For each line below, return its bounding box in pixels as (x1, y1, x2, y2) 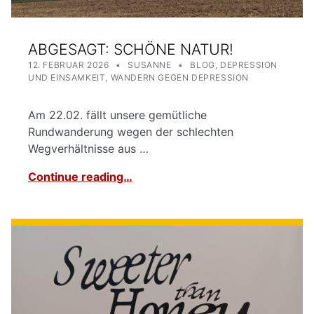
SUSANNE (128, 60, 172, 71)
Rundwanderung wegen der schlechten (28, 125, 233, 139)
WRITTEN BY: (128, 54, 186, 65)
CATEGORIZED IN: (190, 55, 203, 66)
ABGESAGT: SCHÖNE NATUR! (28, 40, 233, 59)
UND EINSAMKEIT (28, 72, 106, 83)
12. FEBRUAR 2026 (28, 60, 109, 71)
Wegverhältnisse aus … (28, 142, 149, 156)
